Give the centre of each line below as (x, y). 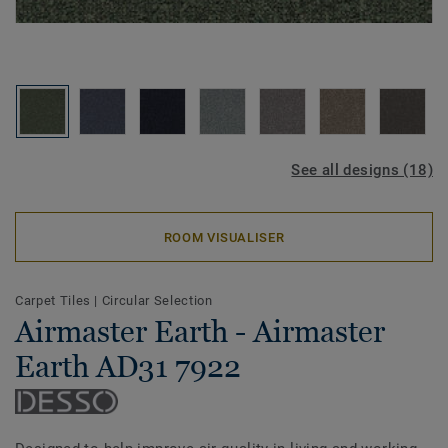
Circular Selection (157, 300)
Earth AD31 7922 (128, 366)
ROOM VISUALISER (224, 237)
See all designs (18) (362, 170)
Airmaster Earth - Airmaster (200, 331)
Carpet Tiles (55, 300)
